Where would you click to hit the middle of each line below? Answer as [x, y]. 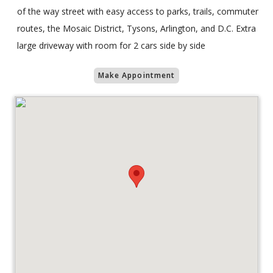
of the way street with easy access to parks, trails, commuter [138, 12]
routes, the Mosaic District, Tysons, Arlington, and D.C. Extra [136, 29]
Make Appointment [136, 76]
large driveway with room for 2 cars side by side [111, 46]
